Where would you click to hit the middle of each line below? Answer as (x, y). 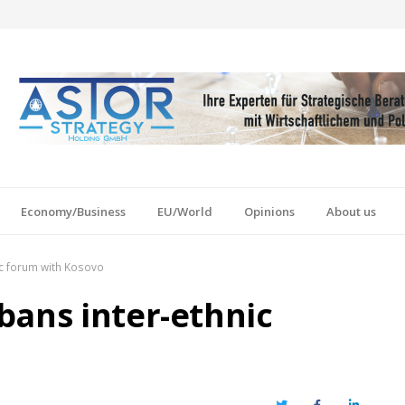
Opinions (269, 211)
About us (351, 211)
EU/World (185, 211)
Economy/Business (73, 211)
